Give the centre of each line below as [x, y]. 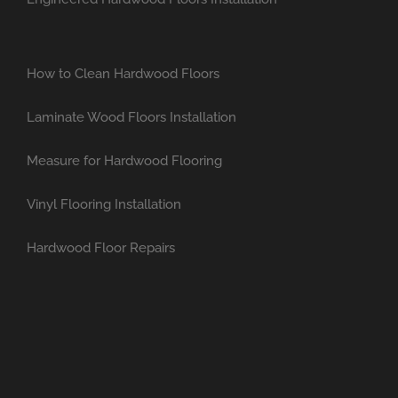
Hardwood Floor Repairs [101, 247]
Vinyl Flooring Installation [104, 204]
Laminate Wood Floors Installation [131, 117]
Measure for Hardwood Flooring [124, 160]
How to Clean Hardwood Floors [123, 73]
